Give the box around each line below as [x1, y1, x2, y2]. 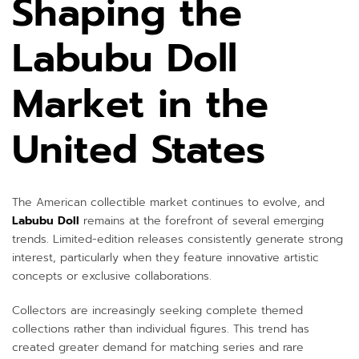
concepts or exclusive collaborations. [12, 268, 212, 285]
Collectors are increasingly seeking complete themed [12, 302, 303, 320]
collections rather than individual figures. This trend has [12, 321, 309, 338]
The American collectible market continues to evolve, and [12, 194, 325, 212]
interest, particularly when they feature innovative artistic [12, 249, 319, 267]
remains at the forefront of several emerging [79, 212, 324, 230]
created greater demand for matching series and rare [12, 339, 304, 357]
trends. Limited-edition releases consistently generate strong [12, 231, 343, 248]
